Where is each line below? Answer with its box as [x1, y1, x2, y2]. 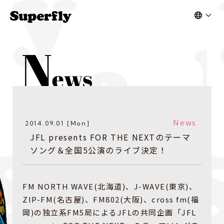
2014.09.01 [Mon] [25, 119, 90, 127]
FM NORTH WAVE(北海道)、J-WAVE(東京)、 [22, 181, 197, 192]
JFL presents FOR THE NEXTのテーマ [30, 131, 191, 143]
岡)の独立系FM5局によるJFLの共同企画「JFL [22, 207, 196, 218]
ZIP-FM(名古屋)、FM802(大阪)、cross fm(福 [22, 194, 199, 205]
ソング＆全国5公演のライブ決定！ [30, 144, 167, 156]
